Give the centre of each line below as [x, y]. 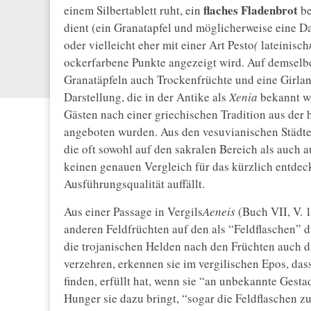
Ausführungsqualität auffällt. [134, 184]
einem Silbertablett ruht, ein [132, 10]
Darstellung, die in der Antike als [146, 97]
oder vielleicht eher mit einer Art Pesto [159, 45]
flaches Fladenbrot [249, 10]
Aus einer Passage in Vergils [133, 212]
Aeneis [219, 212]
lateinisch [284, 45]
